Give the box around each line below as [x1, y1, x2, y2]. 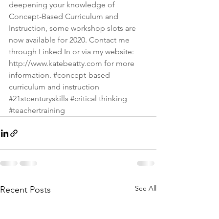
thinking [97, 94, 129, 103]
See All [135, 184, 156, 193]
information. [9, 70, 53, 80]
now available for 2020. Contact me [9, 35, 131, 44]
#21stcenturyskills [9, 94, 68, 103]
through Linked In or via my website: [9, 47, 136, 56]
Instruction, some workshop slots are [9, 23, 138, 33]
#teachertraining [9, 106, 65, 115]
